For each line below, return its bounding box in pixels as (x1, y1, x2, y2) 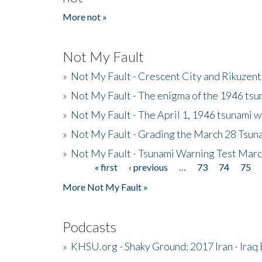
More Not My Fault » (63, 181, 148, 192)
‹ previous (129, 161, 168, 173)
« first (95, 161, 118, 173)
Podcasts (63, 218, 116, 235)
